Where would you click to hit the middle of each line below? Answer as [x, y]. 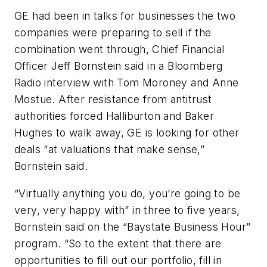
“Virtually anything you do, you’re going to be [128, 193]
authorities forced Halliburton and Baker [114, 116]
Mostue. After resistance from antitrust [113, 100]
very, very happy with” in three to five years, [127, 210]
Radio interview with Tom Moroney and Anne [127, 83]
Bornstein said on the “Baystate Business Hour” [133, 226]
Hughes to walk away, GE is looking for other [127, 133]
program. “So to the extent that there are [118, 243]
